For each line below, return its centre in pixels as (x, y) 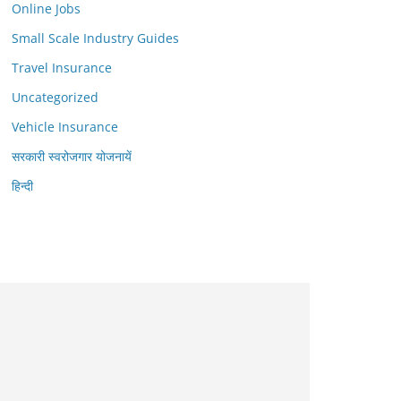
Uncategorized (55, 97)
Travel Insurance (62, 68)
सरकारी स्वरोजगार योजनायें (72, 156)
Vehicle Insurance (65, 127)
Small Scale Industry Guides (95, 38)
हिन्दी (22, 186)
